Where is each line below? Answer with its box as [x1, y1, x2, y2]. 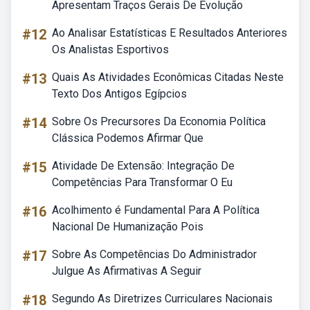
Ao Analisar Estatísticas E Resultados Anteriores [52, 26, 287, 39]
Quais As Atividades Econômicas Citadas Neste [52, 71, 284, 84]
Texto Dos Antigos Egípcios [52, 87, 187, 100]
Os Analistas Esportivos [52, 43, 169, 56]
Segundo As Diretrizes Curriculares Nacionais [52, 292, 273, 305]
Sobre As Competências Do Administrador [52, 248, 257, 261]
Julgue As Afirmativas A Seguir [52, 264, 201, 277]
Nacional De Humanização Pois [52, 220, 203, 233]
